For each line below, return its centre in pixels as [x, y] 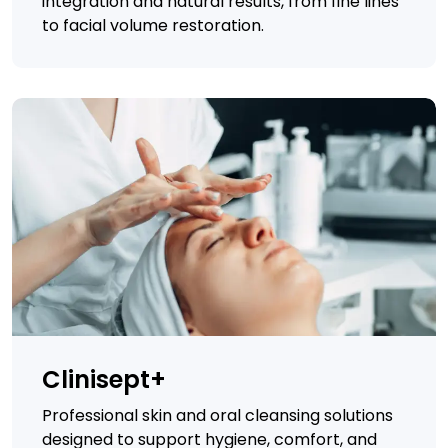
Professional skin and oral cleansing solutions [217, 415]
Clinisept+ [104, 379]
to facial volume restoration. [153, 25]
